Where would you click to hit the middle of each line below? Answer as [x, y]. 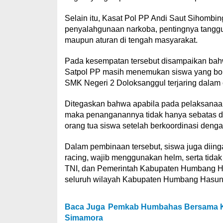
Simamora [84, 218]
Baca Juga [85, 207]
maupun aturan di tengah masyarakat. [131, 40]
